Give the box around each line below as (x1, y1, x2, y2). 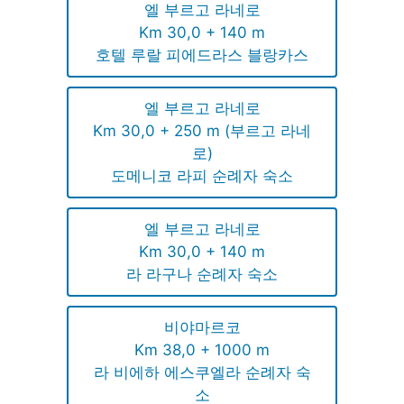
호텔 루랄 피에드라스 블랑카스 (96, 45, 308, 64)
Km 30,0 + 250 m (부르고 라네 (93, 121, 311, 140)
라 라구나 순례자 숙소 (126, 264, 278, 283)
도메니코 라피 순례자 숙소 (111, 166, 293, 185)
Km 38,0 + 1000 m (134, 340, 270, 359)
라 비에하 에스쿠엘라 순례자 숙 (93, 363, 311, 381)
